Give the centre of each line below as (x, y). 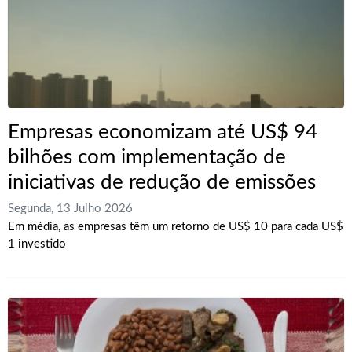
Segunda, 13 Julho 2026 (70, 209)
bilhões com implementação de (147, 157)
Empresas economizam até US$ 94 (163, 132)
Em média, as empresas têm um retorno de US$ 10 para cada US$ (176, 227)
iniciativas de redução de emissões (162, 182)
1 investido (37, 244)
